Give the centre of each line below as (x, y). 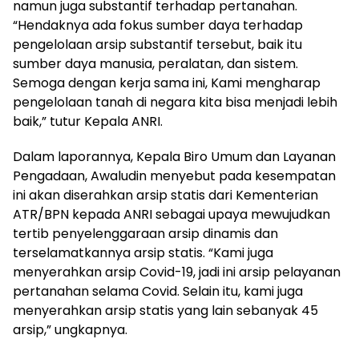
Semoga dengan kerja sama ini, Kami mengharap (167, 83)
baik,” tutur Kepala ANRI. (88, 121)
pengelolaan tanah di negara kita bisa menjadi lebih (175, 102)
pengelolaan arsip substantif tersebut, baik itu (157, 44)
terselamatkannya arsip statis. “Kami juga (143, 252)
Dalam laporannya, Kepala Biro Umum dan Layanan (174, 156)
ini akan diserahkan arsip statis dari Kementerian (165, 195)
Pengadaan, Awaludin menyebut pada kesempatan (174, 175)
